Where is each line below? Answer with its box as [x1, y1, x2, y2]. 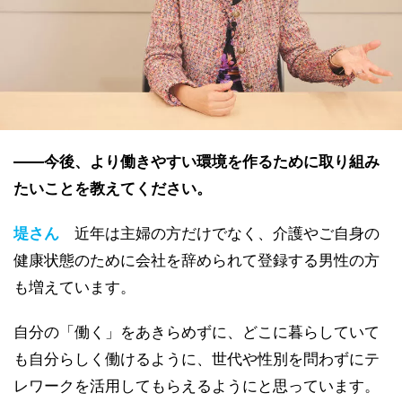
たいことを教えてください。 [13, 179, 212, 198]
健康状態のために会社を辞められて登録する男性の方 [13, 251, 380, 270]
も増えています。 [13, 278, 135, 297]
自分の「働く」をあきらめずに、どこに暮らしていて [13, 323, 380, 342]
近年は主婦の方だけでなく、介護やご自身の [74, 224, 380, 243]
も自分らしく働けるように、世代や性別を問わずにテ [13, 350, 380, 369]
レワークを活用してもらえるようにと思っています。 [13, 377, 380, 396]
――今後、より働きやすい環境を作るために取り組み [13, 153, 380, 171]
